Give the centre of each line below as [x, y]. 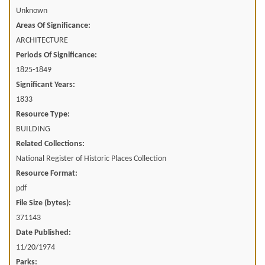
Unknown [32, 11]
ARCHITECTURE [42, 41]
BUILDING [33, 130]
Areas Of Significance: [53, 26]
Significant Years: [46, 85]
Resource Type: [43, 115]
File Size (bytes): [43, 203]
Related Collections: [50, 144]
